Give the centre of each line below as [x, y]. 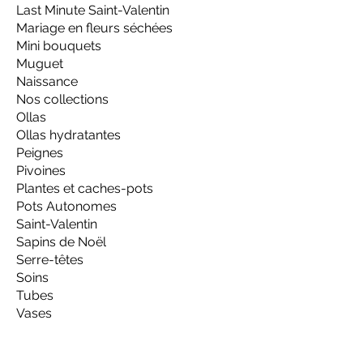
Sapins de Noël [61, 242]
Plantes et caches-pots [85, 189]
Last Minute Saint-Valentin [93, 11]
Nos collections [62, 100]
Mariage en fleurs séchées [94, 28]
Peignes [40, 153]
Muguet [40, 64]
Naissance [47, 82]
